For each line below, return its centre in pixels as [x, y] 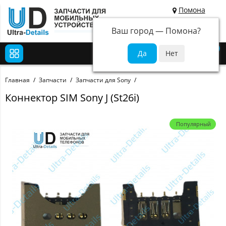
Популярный [193, 124]
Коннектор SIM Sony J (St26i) [72, 98]
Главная [17, 80]
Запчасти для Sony [103, 80]
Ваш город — [138, 31]
